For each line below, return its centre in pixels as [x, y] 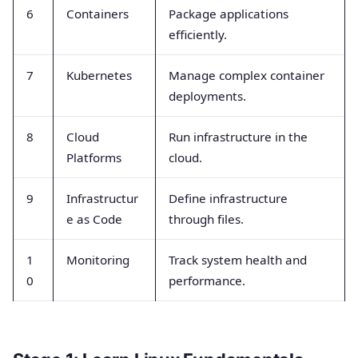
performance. [207, 280]
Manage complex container [247, 75]
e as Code [94, 219]
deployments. [207, 95]
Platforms [94, 157]
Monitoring [98, 259]
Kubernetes [99, 75]
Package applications [229, 13]
